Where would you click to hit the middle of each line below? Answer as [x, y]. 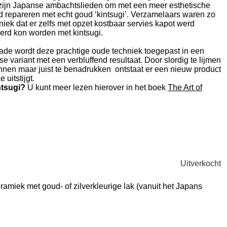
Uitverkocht [201, 163]
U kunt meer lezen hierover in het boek [97, 87]
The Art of [185, 87]
